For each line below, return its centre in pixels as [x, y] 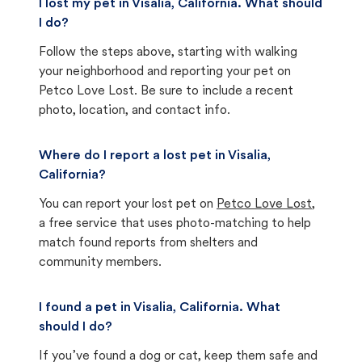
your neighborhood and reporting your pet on [165, 72]
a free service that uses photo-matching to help [175, 224]
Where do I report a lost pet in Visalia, [155, 156]
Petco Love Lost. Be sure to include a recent [166, 91]
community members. [100, 263]
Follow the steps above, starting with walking [168, 53]
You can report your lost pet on [126, 204]
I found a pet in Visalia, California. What [160, 308]
